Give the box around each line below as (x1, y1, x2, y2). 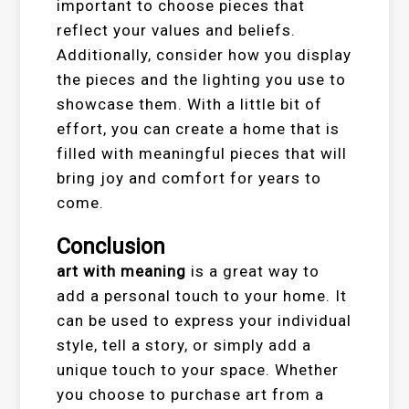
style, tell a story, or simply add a (57, 336, 312, 354)
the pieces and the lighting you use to (57, 70, 347, 89)
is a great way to (186, 262, 320, 280)
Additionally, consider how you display (57, 46, 352, 64)
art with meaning (57, 262, 187, 280)
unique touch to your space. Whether (57, 361, 340, 379)
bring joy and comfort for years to (57, 169, 322, 187)
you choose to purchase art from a (57, 385, 325, 404)
